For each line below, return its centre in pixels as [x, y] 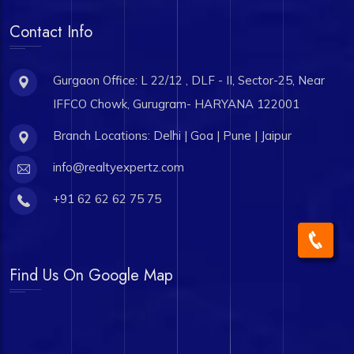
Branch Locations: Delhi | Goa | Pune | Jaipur [172, 136]
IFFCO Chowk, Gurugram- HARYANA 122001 [176, 104]
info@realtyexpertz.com [119, 167]
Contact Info [51, 32]
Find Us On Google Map [91, 275]
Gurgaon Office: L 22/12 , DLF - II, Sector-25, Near [189, 80]
